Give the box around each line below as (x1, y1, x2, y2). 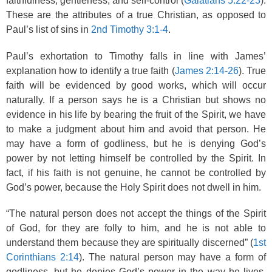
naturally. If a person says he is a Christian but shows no (6, 94, 266, 105)
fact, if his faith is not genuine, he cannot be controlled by (6, 167, 266, 178)
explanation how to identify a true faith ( (6, 65, 175, 76)
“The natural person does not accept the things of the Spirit (6, 208, 266, 219)
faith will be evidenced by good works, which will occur (6, 80, 266, 90)
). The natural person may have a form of (78, 252, 267, 262)
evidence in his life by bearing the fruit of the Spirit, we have (6, 109, 266, 120)
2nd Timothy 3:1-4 (91, 24, 168, 35)
